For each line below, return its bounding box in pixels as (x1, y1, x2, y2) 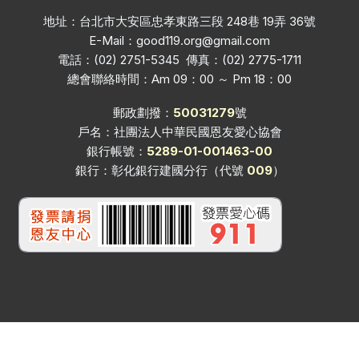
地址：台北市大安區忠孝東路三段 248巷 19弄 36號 (43, 13, 316, 29)
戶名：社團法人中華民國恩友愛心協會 (77, 123, 282, 139)
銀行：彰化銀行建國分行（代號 (75, 162, 247, 178)
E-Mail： (89, 32, 136, 48)
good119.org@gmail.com (136, 32, 270, 48)
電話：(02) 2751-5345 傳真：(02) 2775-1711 (58, 51, 301, 67)
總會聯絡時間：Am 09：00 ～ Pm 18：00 (67, 71, 292, 87)
